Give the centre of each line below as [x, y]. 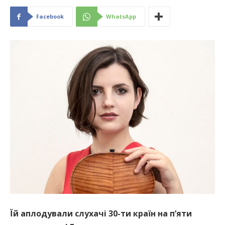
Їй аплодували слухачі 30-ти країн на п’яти [101, 213]
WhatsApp [121, 16]
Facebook [50, 16]
